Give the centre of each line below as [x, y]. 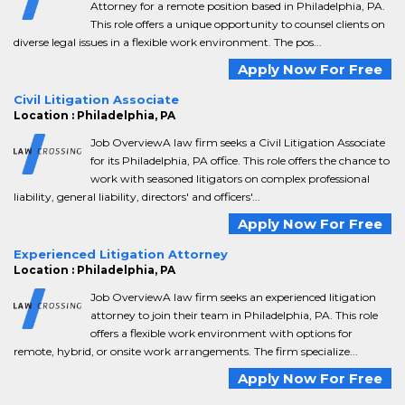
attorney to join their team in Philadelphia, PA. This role [234, 315]
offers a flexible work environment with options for [221, 333]
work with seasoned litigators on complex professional [230, 179]
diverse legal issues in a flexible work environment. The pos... [168, 42]
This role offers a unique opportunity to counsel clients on [238, 24]
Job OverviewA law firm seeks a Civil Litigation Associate [238, 142]
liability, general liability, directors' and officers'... [137, 197]
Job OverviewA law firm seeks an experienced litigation [233, 297]
